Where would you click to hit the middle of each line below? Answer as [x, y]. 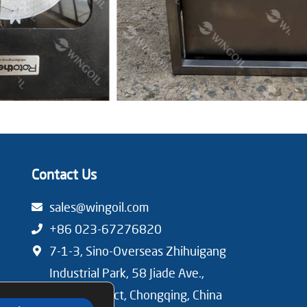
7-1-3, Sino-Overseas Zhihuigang [137, 250]
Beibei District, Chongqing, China [135, 294]
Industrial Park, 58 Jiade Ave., [126, 272]
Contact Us [64, 174]
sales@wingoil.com [99, 207]
